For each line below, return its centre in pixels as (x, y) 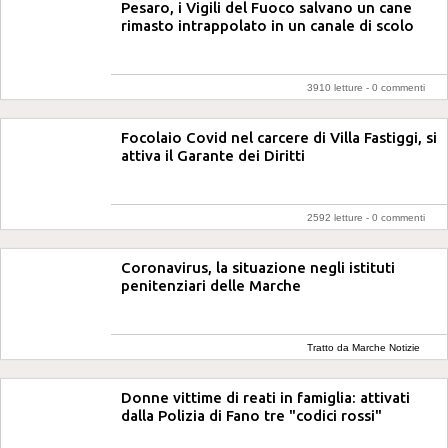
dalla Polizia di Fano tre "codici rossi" (251, 415)
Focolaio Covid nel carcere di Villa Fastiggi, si (279, 137)
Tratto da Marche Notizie (363, 347)
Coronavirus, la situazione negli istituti (258, 267)
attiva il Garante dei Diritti (213, 155)
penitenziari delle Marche (211, 285)
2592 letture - (339, 217)
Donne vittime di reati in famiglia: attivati (265, 397)
